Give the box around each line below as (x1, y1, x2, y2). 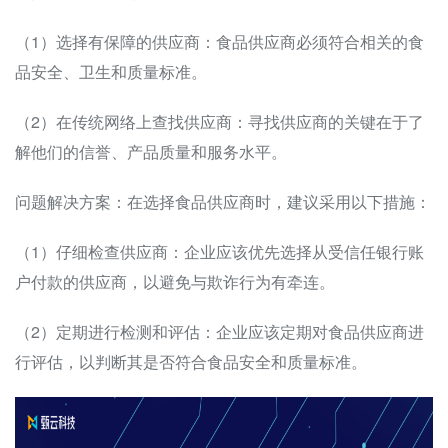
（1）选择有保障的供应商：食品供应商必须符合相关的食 (15, 30, 424, 54)
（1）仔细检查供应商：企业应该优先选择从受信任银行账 (15, 240, 424, 264)
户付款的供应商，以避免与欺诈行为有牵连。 (15, 270, 335, 294)
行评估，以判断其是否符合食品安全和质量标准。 (15, 350, 367, 374)
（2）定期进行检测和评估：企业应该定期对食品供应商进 (15, 320, 424, 344)
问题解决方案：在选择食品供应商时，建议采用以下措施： (15, 190, 431, 214)
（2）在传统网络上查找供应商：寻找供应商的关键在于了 (15, 110, 424, 134)
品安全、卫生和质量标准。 (15, 60, 207, 84)
